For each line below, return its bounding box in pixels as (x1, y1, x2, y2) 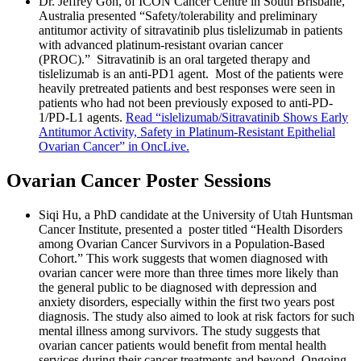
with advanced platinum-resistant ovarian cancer (39, 38, 283, 52)
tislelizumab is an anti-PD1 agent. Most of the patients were (39, 67, 343, 81)
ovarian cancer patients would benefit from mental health (39, 338, 326, 352)
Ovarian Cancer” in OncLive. (39, 139, 189, 154)
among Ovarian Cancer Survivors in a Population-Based (39, 236, 325, 251)
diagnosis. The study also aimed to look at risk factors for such (39, 309, 355, 323)
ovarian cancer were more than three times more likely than (39, 265, 338, 280)
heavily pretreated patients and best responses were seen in (39, 81, 335, 96)
